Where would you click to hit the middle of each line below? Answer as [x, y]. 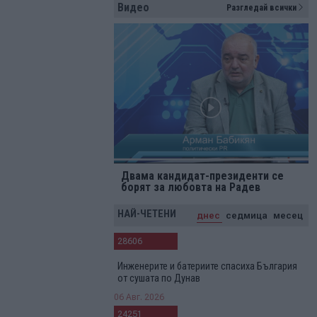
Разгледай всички [261, 7]
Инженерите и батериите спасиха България [207, 266]
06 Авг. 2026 [139, 297]
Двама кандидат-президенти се [202, 175]
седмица [246, 215]
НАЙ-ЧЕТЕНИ [146, 214]
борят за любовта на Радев [190, 187]
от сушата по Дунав [158, 278]
